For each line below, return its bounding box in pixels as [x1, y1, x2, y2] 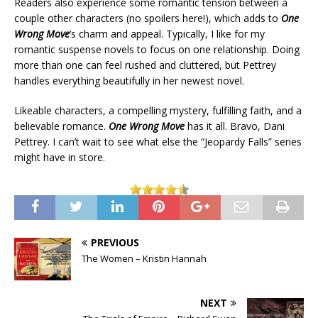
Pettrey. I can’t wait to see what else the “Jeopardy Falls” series [14, 135, 302, 149]
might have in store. [14, 150, 105, 165]
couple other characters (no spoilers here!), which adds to [14, 11, 281, 26]
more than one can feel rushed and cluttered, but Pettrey [14, 58, 276, 72]
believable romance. [14, 119, 109, 133]
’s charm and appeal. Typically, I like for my [70, 27, 265, 41]
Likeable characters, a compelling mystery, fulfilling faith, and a [14, 104, 302, 118]
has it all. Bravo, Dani [185, 119, 285, 133]
